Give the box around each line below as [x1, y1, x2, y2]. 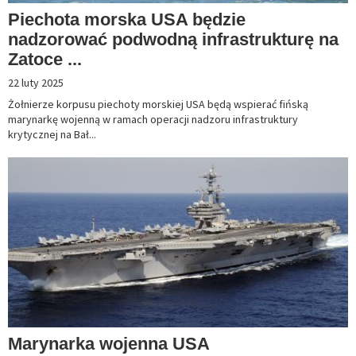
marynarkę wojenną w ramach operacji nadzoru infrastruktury [8, 112, 298, 127]
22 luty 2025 [8, 75, 64, 91]
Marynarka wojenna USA [8, 334, 209, 354]
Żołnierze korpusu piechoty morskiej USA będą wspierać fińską [8, 97, 308, 112]
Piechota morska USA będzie [8, 10, 246, 30]
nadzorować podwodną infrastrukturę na [8, 29, 339, 50]
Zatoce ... [8, 49, 82, 70]
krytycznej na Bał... [8, 127, 96, 142]
